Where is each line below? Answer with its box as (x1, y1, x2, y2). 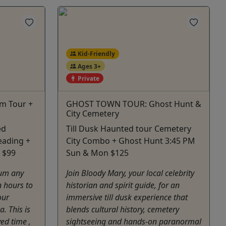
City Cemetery (66, 108, 119, 120)
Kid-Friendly (76, 49, 115, 58)
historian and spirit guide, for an (66, 180, 180, 191)
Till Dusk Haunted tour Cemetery (66, 123, 191, 135)
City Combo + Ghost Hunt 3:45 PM (66, 135, 195, 147)
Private (76, 74, 99, 83)
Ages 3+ (76, 62, 101, 71)
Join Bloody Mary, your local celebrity (66, 167, 194, 179)
